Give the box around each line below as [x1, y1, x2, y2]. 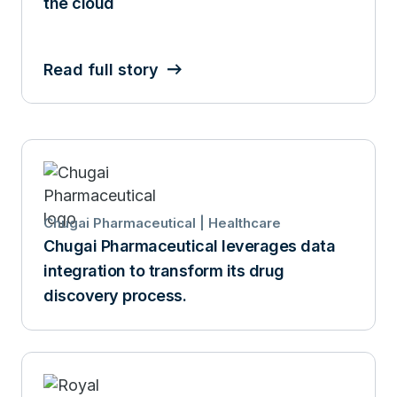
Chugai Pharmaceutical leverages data [43, 236, 335, 255]
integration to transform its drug [43, 261, 284, 280]
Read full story [43, 59, 159, 79]
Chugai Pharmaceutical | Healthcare [43, 214, 281, 231]
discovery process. [43, 285, 186, 305]
